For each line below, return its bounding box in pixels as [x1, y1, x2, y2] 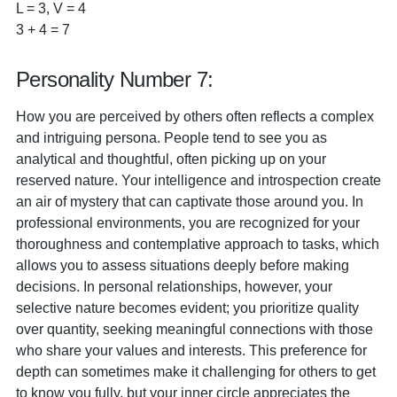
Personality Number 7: [16, 67, 214, 91]
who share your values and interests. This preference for [16, 342, 367, 358]
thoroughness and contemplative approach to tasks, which [16, 236, 379, 252]
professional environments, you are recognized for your [16, 214, 360, 230]
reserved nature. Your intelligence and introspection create [16, 172, 381, 188]
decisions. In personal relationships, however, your [16, 278, 332, 294]
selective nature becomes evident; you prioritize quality [16, 300, 359, 315]
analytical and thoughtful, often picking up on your [16, 151, 326, 167]
